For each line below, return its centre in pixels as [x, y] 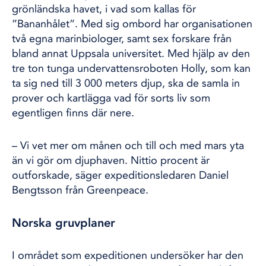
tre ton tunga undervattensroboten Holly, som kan [131, 68]
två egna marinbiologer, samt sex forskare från [122, 39]
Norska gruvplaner [64, 223]
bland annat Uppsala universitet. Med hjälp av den [131, 53]
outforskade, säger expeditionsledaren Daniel [120, 175]
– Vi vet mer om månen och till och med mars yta [128, 145]
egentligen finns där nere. [73, 113]
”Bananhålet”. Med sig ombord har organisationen [132, 24]
